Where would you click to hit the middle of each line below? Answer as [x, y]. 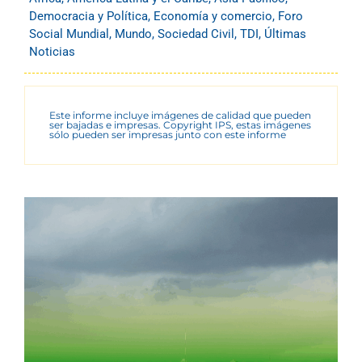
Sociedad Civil [196, 34]
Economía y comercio [213, 16]
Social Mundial [69, 34]
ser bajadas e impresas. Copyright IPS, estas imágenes [180, 124]
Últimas [285, 34]
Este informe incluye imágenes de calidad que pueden [180, 115]
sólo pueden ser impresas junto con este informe [168, 134]
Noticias [52, 51]
